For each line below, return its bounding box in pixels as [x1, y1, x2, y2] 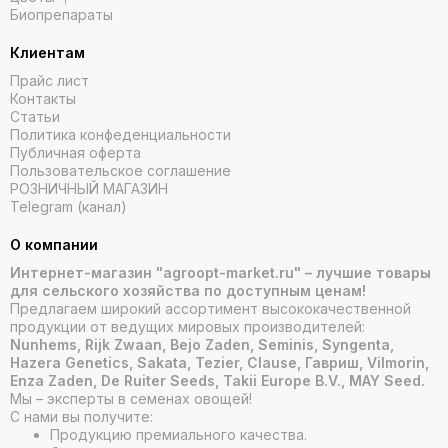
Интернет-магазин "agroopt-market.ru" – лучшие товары [10, 264, 431, 281]
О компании [10, 236, 98, 253]
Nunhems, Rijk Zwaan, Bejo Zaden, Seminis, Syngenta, [10, 336, 394, 353]
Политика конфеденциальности [10, 126, 231, 143]
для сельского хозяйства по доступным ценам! [10, 282, 366, 299]
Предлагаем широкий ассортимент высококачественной [10, 300, 411, 317]
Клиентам [10, 44, 85, 61]
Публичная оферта [10, 144, 141, 161]
